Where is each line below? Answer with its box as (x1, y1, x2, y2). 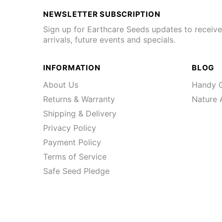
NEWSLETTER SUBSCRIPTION (43, 9, 161, 19)
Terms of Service (43, 152, 107, 162)
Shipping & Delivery (43, 109, 116, 118)
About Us (43, 80, 78, 90)
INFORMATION (43, 63, 101, 72)
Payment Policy (43, 137, 101, 147)
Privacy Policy (43, 123, 96, 133)
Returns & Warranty (43, 94, 115, 104)
